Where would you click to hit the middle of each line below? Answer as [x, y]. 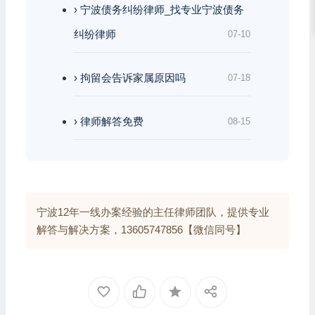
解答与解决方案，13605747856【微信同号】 [141, 229]
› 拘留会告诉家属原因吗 [129, 77]
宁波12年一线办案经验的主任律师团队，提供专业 [153, 212]
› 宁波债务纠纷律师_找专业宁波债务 [159, 9]
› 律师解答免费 [108, 121]
